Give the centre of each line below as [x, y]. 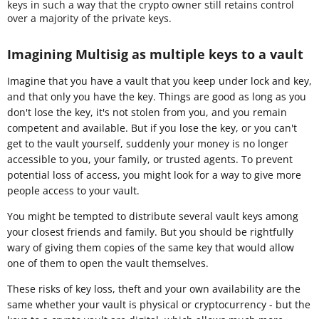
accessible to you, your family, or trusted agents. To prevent [150, 159]
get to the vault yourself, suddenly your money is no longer [148, 143]
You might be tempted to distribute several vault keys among [153, 216]
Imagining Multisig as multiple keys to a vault [155, 54]
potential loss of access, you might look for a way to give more [154, 174]
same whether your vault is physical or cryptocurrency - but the [159, 304]
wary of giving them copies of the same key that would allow [151, 247]
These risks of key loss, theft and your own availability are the [154, 288]
